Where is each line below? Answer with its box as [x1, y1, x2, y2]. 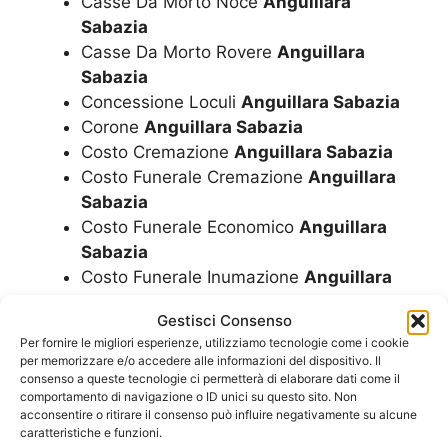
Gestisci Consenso [156, 311, 292, 330]
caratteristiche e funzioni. [20, 425, 162, 440]
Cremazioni [81, 417, 176, 438]
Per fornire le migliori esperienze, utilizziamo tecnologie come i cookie [20, 335, 409, 350]
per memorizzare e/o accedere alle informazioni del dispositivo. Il [20, 353, 381, 368]
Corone [81, 117, 144, 138]
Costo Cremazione [81, 142, 234, 163]
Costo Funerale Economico [81, 217, 299, 238]
